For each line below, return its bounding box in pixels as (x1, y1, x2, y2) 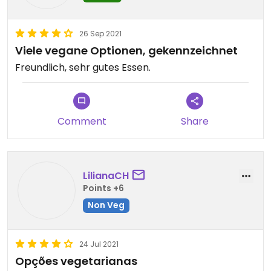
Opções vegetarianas (15, 253, 137, 269)
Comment (57, 114, 106, 128)
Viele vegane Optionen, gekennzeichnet (15, 43, 238, 58)
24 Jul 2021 (79, 239, 119, 249)
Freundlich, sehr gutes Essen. (15, 60, 151, 74)
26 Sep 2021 (79, 28, 122, 39)
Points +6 (83, 181, 124, 194)
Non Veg (88, 198, 125, 211)
